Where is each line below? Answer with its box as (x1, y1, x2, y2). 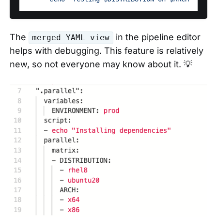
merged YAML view (32, 33, 110, 43)
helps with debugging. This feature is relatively (10, 46, 203, 56)
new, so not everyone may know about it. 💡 (10, 59, 192, 70)
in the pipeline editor (113, 32, 201, 43)
